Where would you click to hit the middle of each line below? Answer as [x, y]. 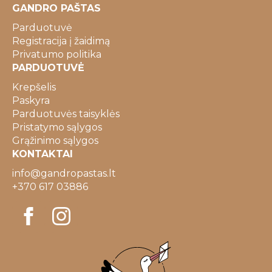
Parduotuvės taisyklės [66, 114]
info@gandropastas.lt [64, 173]
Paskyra [31, 100]
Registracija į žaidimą [61, 41]
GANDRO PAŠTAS [56, 8]
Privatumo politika [57, 54]
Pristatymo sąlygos [57, 127]
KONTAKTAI [42, 154]
